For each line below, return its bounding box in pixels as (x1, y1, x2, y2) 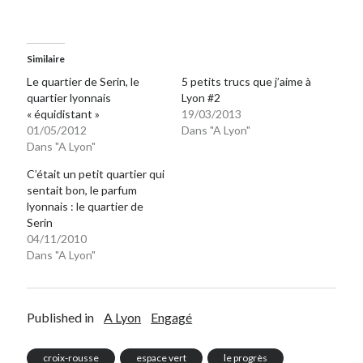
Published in (27, 309, 95, 325)
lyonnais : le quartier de (27, 199, 144, 213)
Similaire (27, 52, 66, 65)
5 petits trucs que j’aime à (181, 74, 311, 88)
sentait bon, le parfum (27, 182, 138, 197)
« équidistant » (27, 106, 100, 121)
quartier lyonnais (27, 90, 112, 105)
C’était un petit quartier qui (27, 166, 165, 181)
